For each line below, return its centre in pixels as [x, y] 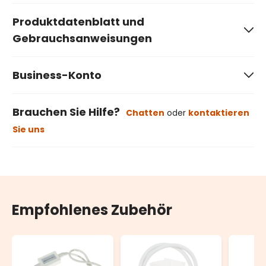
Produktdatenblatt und [78, 22]
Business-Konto [57, 75]
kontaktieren [219, 113]
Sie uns [28, 130]
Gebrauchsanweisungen [82, 39]
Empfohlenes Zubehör [92, 210]
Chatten [145, 113]
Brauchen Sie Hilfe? [66, 112]
